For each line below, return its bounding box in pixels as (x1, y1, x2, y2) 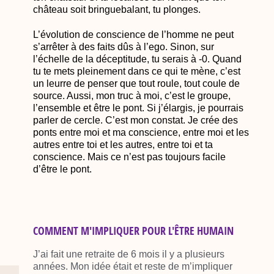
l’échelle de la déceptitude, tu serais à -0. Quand (32, 53, 242, 64)
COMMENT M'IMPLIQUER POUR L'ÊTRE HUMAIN (32, 223, 234, 239)
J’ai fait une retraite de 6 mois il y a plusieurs (32, 249, 224, 260)
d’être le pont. (32, 163, 92, 174)
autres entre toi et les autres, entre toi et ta (32, 139, 213, 150)
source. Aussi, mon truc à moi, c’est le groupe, (32, 90, 231, 101)
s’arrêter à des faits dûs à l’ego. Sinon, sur (32, 41, 214, 52)
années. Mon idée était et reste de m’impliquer (32, 261, 232, 272)
